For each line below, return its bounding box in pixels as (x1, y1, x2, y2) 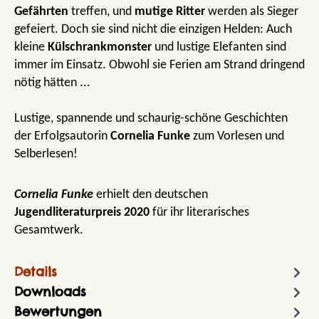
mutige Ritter (135, 4, 205, 19)
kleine (14, 40, 48, 54)
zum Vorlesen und (190, 129, 284, 143)
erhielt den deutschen (96, 187, 208, 202)
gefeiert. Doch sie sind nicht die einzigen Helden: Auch (14, 22, 292, 36)
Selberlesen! (14, 147, 78, 161)
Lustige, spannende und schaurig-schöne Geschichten (14, 111, 288, 125)
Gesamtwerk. (14, 223, 83, 237)
